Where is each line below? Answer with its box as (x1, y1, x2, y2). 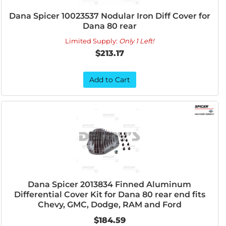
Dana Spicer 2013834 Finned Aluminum (28, 180, 192, 189)
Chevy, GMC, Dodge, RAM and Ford (37, 200, 182, 209)
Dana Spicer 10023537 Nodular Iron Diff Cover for (9, 11, 210, 21)
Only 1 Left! (119, 37, 154, 45)
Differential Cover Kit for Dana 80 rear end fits (14, 190, 205, 199)
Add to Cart (89, 75, 130, 84)
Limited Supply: (65, 37, 120, 45)
